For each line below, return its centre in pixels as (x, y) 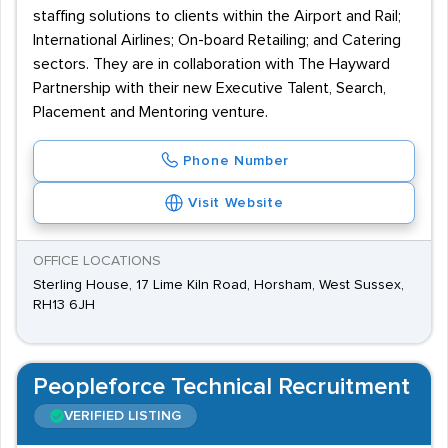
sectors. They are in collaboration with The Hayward (211, 64)
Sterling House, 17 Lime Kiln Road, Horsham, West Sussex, (218, 285)
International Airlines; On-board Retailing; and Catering (217, 40)
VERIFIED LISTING (122, 416)
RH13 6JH (64, 305)
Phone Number (236, 161)
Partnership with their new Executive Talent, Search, (209, 88)
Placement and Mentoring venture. (150, 112)
